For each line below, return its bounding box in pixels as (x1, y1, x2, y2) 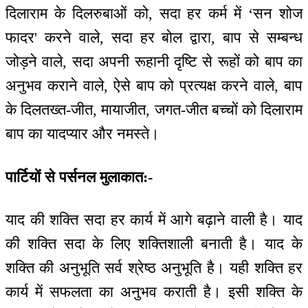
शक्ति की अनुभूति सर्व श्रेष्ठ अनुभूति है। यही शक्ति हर (5, 259, 302, 277)
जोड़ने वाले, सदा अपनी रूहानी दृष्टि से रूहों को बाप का (5, 53, 302, 71)
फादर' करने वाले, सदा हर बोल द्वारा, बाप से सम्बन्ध (5, 29, 302, 47)
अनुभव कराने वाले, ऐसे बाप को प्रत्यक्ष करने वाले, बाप (5, 77, 302, 95)
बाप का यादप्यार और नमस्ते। (5, 125, 159, 143)
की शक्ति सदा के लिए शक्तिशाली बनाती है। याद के (5, 235, 302, 253)
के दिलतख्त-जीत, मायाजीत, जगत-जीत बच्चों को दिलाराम (5, 101, 302, 119)
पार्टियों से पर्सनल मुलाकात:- (5, 168, 153, 186)
